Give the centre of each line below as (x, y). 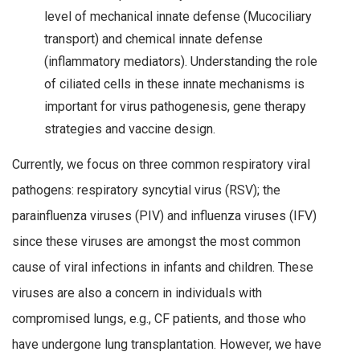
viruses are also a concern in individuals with (137, 293)
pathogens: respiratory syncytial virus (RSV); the (146, 190)
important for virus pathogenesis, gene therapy (175, 107)
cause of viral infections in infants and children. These (163, 268)
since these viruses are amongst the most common (156, 242)
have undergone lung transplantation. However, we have (167, 345)
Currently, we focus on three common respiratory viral (161, 165)
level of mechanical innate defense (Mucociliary (178, 17)
